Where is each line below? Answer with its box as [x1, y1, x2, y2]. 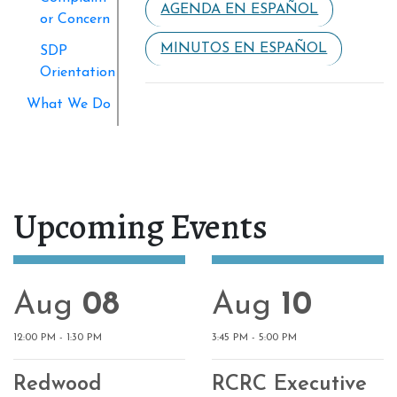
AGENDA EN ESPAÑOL [160, 2, 319, 17]
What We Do [27, 97, 111, 112]
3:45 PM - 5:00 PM [212, 331, 297, 343]
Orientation [40, 65, 115, 80]
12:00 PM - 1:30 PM [13, 331, 102, 343]
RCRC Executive [212, 373, 367, 395]
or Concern [40, 12, 110, 27]
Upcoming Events [13, 201, 268, 251]
